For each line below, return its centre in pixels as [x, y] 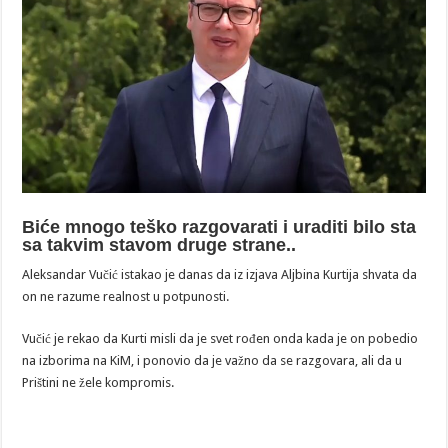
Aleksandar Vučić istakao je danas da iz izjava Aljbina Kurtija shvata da [220, 274]
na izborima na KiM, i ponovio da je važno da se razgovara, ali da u [212, 360]
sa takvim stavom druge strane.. [159, 244]
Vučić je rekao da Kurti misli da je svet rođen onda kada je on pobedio [220, 338]
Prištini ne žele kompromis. [98, 382]
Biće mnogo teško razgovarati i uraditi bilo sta [219, 226]
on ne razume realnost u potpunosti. [126, 296]
